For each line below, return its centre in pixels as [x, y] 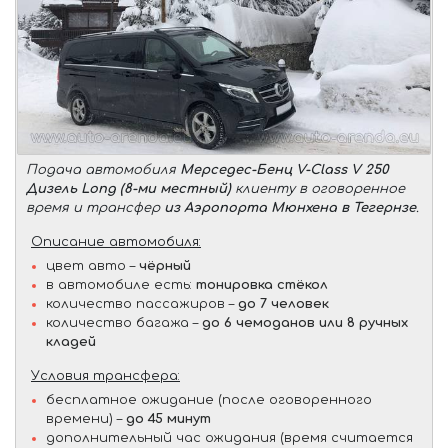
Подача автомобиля [103, 169]
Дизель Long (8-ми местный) [128, 188]
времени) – [86, 418]
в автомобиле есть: [121, 284]
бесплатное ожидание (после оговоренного [209, 399]
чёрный [165, 265]
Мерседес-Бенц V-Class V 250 [284, 169]
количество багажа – [124, 322]
